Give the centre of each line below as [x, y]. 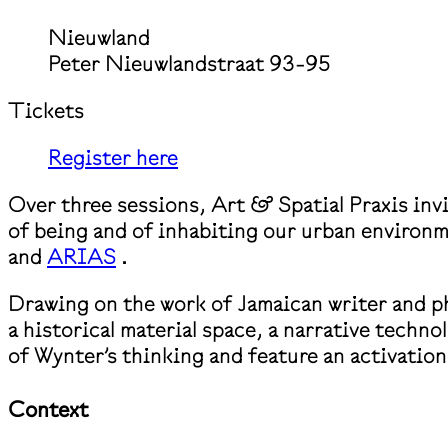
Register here [113, 157]
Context [48, 409]
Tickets [46, 110]
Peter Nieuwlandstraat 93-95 [189, 63]
